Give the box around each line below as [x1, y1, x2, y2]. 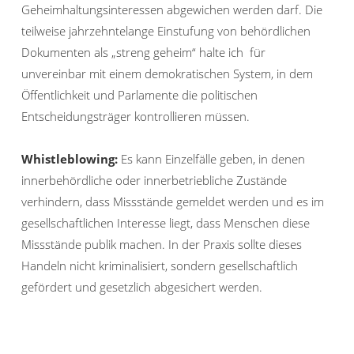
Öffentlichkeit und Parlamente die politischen [21, 87, 258, 104]
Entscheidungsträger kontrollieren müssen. [21, 108, 250, 125]
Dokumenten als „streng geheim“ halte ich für [21, 44, 265, 61]
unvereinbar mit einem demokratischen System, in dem [21, 66, 313, 82]
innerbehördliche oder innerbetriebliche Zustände [21, 172, 287, 189]
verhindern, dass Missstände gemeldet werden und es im [21, 194, 324, 210]
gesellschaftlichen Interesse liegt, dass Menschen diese [21, 215, 310, 232]
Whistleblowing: [21, 151, 118, 168]
